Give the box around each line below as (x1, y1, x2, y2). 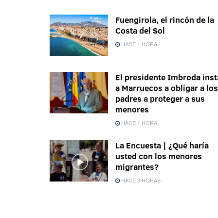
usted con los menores (115, 150, 202, 162)
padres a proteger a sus (115, 92, 205, 104)
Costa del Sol (115, 24, 165, 36)
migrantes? (115, 161, 159, 172)
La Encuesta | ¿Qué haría (115, 139, 209, 151)
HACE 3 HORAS (120, 176, 161, 184)
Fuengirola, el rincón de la (115, 14, 214, 25)
